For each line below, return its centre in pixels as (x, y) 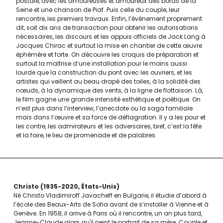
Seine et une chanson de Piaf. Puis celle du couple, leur (98, 10)
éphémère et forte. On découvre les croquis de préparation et (107, 55)
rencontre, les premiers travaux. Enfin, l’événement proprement (109, 19)
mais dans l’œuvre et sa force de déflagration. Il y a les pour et (111, 117)
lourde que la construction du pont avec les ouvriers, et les (104, 73)
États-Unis (99, 187)
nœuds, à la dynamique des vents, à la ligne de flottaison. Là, (110, 91)
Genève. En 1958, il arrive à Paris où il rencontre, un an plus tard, (108, 214)
